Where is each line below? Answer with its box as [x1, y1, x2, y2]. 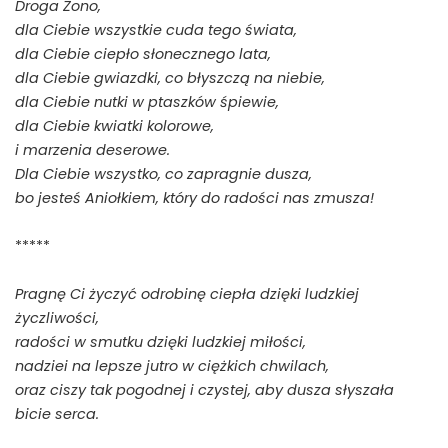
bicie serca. [15, 403, 99, 424]
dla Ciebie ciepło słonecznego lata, [15, 43, 271, 64]
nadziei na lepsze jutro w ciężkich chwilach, [15, 355, 329, 376]
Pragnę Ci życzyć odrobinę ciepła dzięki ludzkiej [15, 283, 359, 304]
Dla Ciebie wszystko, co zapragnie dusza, [15, 163, 312, 184]
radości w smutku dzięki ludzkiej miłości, [15, 331, 306, 352]
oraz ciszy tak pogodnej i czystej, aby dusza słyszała [15, 379, 394, 400]
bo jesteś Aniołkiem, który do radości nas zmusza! [15, 187, 374, 208]
